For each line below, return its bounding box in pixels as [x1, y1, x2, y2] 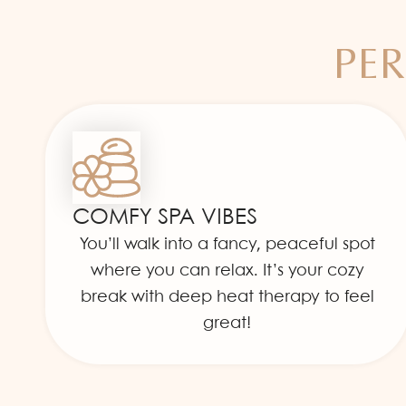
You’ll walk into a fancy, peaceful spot [79, 236, 375, 253]
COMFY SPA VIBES [72, 207, 257, 228]
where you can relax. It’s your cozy [90, 262, 364, 279]
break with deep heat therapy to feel [80, 288, 374, 305]
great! [203, 314, 252, 332]
